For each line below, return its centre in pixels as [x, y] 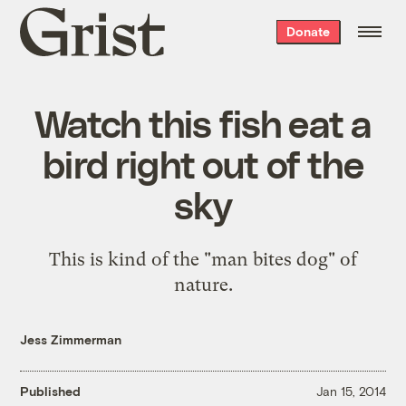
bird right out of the [203, 163]
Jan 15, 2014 [351, 391]
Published [51, 391]
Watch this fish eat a [203, 122]
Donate [308, 31]
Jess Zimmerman [71, 339]
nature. [203, 284]
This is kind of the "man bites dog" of [203, 259]
